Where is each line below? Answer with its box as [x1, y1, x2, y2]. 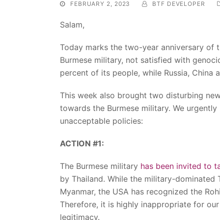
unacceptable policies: [60, 115, 143, 126]
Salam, [60, 19, 84, 29]
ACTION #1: [60, 138, 104, 148]
